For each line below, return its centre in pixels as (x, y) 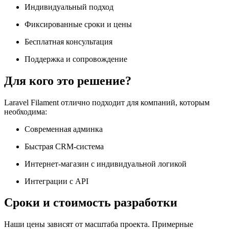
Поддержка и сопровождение (76, 59)
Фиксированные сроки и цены (78, 24)
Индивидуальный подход (69, 7)
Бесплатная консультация (68, 41)
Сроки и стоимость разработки (91, 203)
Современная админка (64, 129)
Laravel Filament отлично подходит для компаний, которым (107, 102)
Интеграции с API (56, 181)
